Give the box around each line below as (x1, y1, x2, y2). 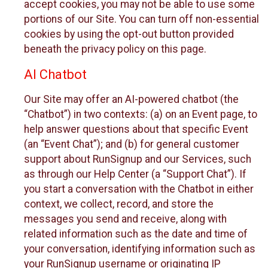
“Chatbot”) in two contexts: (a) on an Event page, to (24, 108, 257, 121)
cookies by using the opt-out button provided (24, 28, 234, 41)
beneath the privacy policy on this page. (24, 43, 206, 56)
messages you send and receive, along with (24, 213, 227, 226)
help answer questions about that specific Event (24, 123, 248, 136)
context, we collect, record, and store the (24, 198, 214, 211)
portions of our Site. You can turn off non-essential (24, 13, 259, 26)
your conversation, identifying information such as (24, 243, 255, 255)
